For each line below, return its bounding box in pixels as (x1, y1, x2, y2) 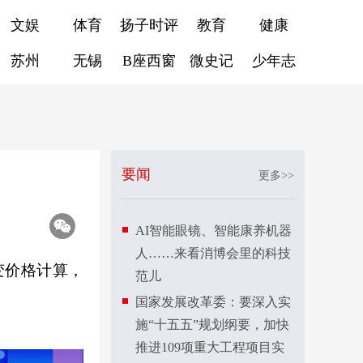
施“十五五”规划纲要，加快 (135, 318, 289, 331)
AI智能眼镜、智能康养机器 (135, 224, 292, 237)
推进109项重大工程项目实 (135, 340, 284, 354)
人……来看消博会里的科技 (135, 246, 291, 260)
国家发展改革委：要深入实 (135, 295, 291, 309)
